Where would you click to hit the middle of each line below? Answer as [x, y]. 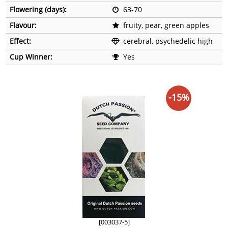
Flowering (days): [38, 10]
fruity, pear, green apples [166, 25]
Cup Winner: [31, 57]
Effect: [20, 41]
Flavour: [23, 25]
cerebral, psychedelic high [168, 41]
